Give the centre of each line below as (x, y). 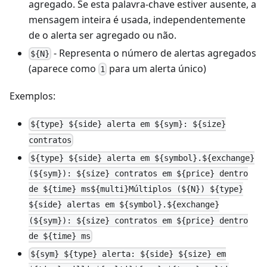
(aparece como (63, 69)
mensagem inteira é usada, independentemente (137, 19)
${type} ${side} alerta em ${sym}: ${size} (128, 124)
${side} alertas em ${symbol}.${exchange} (124, 205)
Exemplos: (32, 96)
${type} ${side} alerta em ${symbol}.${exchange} (143, 158)
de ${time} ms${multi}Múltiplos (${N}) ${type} (136, 189)
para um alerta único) (157, 69)
